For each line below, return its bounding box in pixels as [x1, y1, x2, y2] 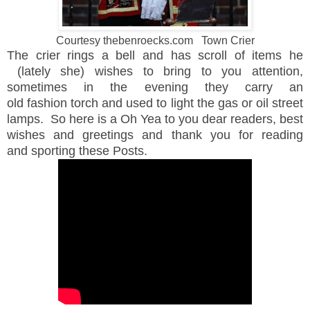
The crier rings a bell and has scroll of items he [7, 48, 303, 62]
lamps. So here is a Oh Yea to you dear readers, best [7, 111, 303, 126]
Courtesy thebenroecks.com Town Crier [55, 34, 255, 46]
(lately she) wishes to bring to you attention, [7, 64, 303, 78]
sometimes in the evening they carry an [7, 80, 303, 94]
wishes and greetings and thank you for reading [7, 127, 303, 142]
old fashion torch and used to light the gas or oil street [7, 95, 303, 110]
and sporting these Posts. [7, 143, 147, 158]
